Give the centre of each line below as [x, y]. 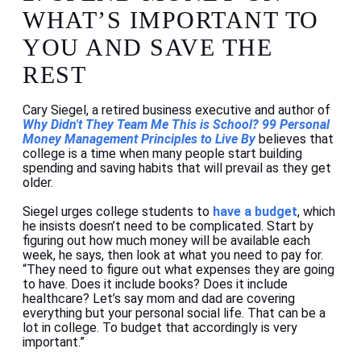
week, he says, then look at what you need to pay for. [173, 255]
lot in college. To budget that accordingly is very [160, 328]
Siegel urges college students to [118, 212]
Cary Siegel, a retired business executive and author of [176, 110]
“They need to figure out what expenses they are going [178, 270]
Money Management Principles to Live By [139, 139]
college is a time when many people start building [162, 154]
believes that [296, 139]
